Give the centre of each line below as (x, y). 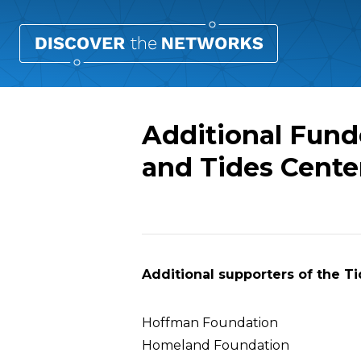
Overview (197, 247)
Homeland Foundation (216, 345)
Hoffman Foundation (210, 323)
